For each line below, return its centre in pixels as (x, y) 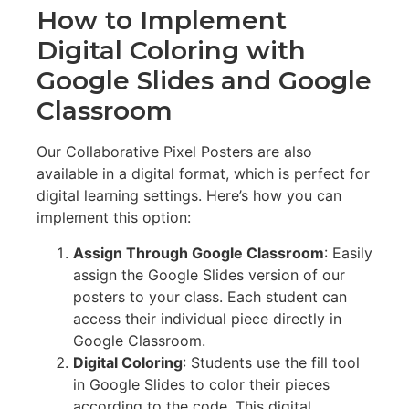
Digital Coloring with (171, 51)
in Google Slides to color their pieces (201, 384)
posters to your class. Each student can (210, 296)
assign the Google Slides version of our (209, 274)
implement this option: (114, 218)
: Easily (348, 252)
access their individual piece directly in (207, 318)
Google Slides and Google (204, 81)
